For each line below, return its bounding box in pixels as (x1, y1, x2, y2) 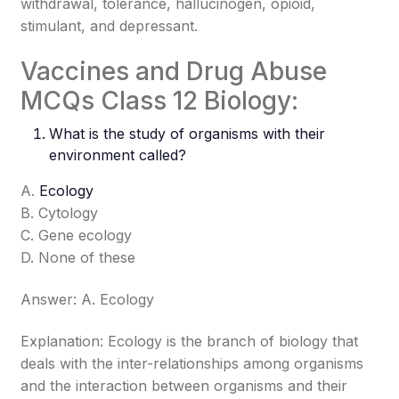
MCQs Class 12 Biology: (20, 85, 299, 116)
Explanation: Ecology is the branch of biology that (20, 332, 359, 350)
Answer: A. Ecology (20, 290, 155, 308)
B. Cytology (20, 204, 99, 222)
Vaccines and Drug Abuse (20, 56, 328, 86)
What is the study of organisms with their (49, 125, 326, 142)
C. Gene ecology (20, 226, 133, 244)
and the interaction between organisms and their (20, 377, 348, 395)
